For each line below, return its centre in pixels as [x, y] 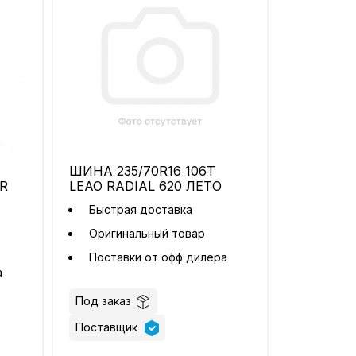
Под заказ [104, 301]
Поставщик [108, 327]
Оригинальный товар [147, 234]
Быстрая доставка [141, 210]
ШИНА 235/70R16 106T [143, 171]
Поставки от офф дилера [160, 257]
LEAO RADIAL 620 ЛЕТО [146, 186]
